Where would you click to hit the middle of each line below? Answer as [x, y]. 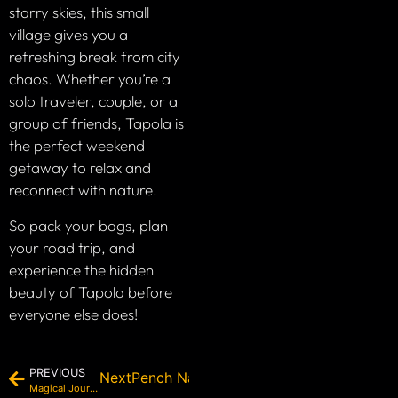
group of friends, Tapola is [96, 123]
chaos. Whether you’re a [90, 79]
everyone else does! [73, 314]
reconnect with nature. [83, 190]
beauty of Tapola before [91, 291]
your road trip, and [72, 247]
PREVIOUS [57, 373]
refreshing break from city [95, 57]
